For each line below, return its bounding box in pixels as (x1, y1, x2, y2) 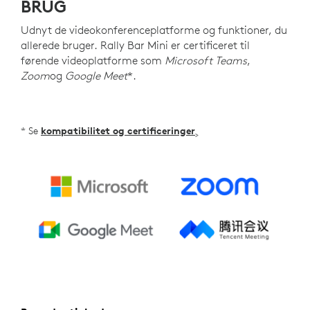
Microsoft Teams (165, 53, 247, 68)
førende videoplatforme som (21, 53, 165, 68)
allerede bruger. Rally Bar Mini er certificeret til (21, 38, 250, 53)
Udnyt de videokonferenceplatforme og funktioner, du (21, 23, 287, 37)
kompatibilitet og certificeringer (41, 125, 195, 138)
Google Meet (65, 69, 127, 83)
